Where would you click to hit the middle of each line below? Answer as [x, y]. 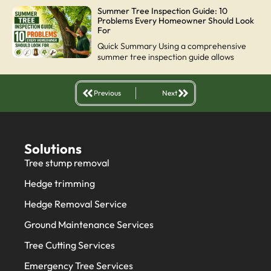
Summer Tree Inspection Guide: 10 [162, 11]
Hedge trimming [60, 183]
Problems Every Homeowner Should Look [175, 20]
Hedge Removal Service [76, 204]
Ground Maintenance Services [89, 224]
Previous [107, 93]
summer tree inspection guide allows [165, 57]
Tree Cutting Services [70, 245]
